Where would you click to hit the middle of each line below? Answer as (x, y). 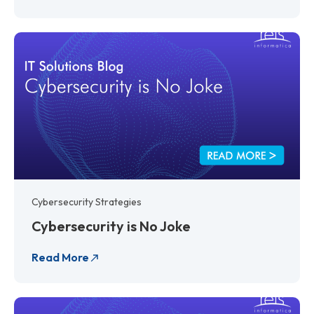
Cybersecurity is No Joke (111, 226)
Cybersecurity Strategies (87, 202)
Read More (60, 257)
